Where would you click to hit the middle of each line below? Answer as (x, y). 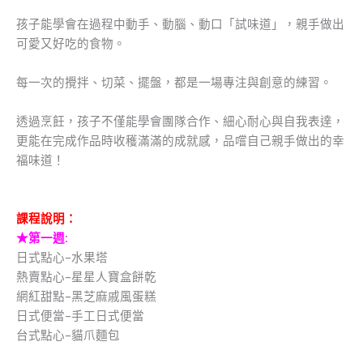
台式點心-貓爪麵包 (68, 335)
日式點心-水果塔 (62, 258)
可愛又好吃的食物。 (71, 44)
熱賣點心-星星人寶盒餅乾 (86, 277)
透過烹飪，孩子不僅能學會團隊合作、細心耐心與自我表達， (180, 122)
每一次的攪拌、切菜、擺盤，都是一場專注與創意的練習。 (174, 83)
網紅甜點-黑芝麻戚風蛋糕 (86, 297)
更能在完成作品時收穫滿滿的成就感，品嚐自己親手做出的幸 (180, 141)
